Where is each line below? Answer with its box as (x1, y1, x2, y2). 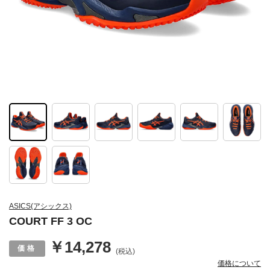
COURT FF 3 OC (9, 215, 92, 228)
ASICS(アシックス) (9, 202, 72, 211)
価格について (218, 259, 261, 268)
